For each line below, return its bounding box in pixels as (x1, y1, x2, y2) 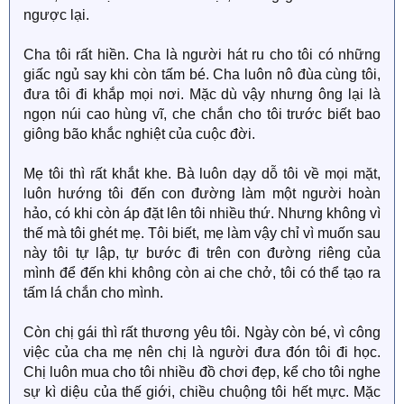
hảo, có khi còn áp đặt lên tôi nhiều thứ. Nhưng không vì (23, 206, 381, 221)
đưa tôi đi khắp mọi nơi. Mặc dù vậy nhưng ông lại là (23, 87, 381, 102)
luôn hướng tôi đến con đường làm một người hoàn (23, 186, 381, 201)
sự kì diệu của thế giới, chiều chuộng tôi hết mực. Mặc (23, 384, 381, 399)
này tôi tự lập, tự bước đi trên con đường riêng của (23, 245, 381, 261)
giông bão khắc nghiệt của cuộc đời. (23, 126, 255, 142)
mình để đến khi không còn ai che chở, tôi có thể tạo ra (23, 265, 381, 280)
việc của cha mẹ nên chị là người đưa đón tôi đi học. (23, 344, 381, 360)
